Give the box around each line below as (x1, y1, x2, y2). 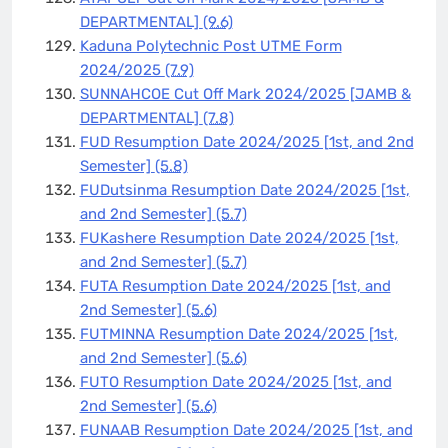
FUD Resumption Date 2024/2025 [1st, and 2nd (79, 132, 414, 151)
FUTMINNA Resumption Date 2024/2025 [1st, (79, 324, 398, 343)
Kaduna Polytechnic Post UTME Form (79, 36, 342, 55)
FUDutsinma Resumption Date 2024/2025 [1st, (79, 180, 410, 199)
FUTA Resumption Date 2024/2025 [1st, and (79, 276, 391, 295)
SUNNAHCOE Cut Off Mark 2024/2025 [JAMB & (79, 84, 411, 103)
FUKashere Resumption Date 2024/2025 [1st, (79, 228, 399, 247)
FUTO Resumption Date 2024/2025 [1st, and (79, 372, 392, 391)
